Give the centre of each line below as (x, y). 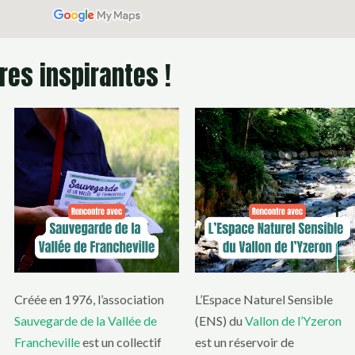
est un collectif (121, 342)
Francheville (47, 342)
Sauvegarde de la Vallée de (86, 321)
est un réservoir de (244, 342)
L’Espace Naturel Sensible (264, 300)
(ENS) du (220, 321)
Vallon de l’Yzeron (293, 321)
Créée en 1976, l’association (89, 300)
